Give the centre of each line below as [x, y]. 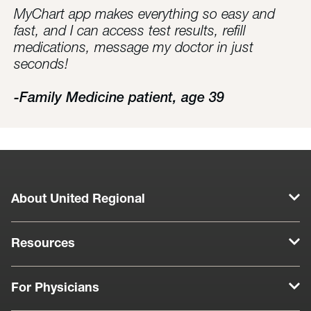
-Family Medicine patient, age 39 [119, 99]
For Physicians [55, 288]
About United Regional [78, 200]
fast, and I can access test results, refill [130, 32]
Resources [43, 244]
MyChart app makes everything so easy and [144, 15]
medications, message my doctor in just [134, 49]
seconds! [41, 65]
